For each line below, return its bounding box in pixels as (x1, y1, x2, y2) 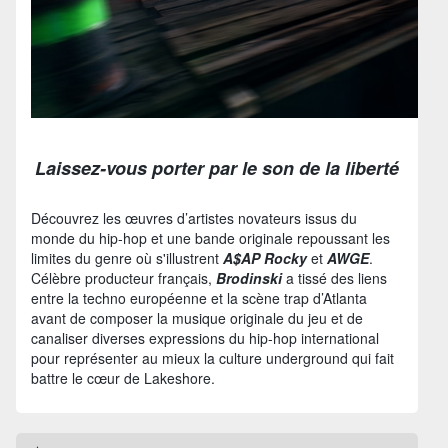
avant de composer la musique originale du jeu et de (31, 307, 363, 328)
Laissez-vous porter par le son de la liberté (35, 154, 399, 181)
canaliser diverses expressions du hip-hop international (31, 327, 379, 348)
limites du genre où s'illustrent (31, 247, 223, 268)
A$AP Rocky (223, 247, 307, 268)
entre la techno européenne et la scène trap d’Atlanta (31, 287, 367, 308)
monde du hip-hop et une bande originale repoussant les (31, 227, 390, 248)
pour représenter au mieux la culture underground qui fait (31, 347, 394, 368)
